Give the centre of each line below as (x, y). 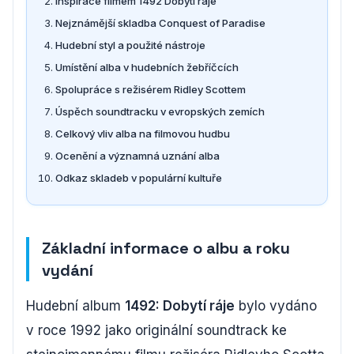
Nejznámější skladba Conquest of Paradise (160, 23)
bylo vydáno (276, 305)
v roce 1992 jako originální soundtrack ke (156, 330)
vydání (68, 270)
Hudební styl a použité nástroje (130, 45)
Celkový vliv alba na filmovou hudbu (143, 133)
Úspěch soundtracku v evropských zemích (160, 111)
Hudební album (75, 305)
